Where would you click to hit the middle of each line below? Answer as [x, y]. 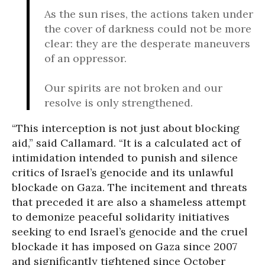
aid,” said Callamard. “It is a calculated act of [126, 143]
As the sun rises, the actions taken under [149, 14]
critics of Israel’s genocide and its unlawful [123, 172]
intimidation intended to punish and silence [125, 158]
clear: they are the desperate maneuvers [147, 43]
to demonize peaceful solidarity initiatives [121, 217]
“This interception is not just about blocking [126, 128]
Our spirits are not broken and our [133, 88]
